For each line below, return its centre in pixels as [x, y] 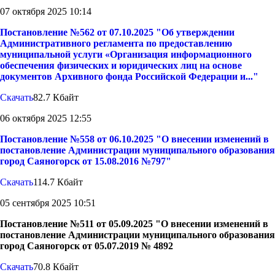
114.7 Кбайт [58, 182]
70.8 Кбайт [56, 267]
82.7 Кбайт [56, 98]
